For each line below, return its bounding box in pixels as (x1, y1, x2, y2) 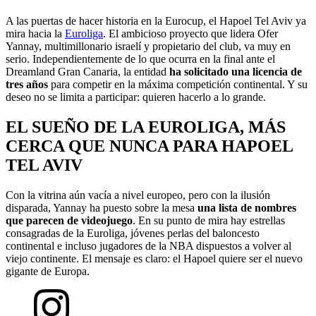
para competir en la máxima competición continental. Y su (48, 78, 308, 90)
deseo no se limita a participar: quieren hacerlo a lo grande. (6, 90, 266, 103)
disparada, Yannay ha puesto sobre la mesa (6, 201, 197, 214)
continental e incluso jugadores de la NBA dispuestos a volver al (6, 239, 291, 252)
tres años (6, 78, 48, 90)
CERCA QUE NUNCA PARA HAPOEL (6, 136, 293, 155)
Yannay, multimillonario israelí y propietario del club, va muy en (6, 39, 291, 52)
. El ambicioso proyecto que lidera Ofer (103, 27, 278, 39)
